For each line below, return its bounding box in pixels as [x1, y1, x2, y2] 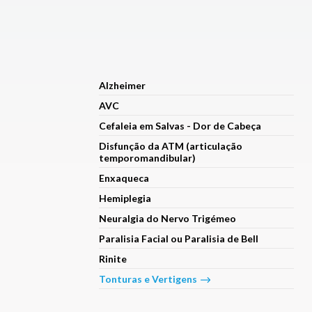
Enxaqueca [98, 171, 149, 184]
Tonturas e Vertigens [98, 272, 197, 285]
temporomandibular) [98, 151, 196, 164]
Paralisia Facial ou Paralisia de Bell [98, 232, 258, 244]
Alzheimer [98, 79, 146, 91]
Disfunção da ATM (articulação [98, 139, 242, 152]
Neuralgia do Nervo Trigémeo [98, 212, 236, 224]
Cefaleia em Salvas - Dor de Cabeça [98, 119, 261, 132]
